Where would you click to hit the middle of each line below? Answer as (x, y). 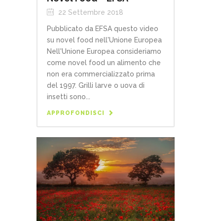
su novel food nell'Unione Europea (104, 40)
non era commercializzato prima (101, 74)
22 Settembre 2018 (90, 12)
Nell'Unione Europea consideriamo (104, 51)
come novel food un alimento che (104, 62)
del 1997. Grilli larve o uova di (96, 85)
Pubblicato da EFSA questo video (103, 28)
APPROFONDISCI (76, 113)
